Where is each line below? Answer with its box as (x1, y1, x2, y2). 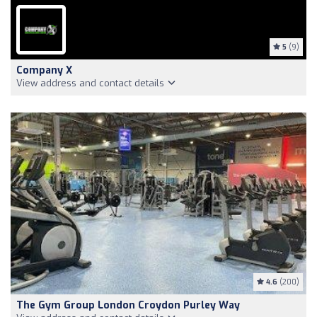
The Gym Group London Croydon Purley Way (16, 298, 240, 312)
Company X (16, 63, 72, 77)
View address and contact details (16, 76, 167, 89)
